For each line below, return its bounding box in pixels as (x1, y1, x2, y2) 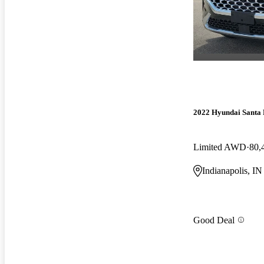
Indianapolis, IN (202, 166, 262, 176)
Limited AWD (193, 142, 246, 153)
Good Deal (193, 214, 235, 225)
